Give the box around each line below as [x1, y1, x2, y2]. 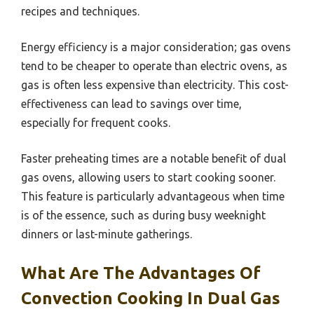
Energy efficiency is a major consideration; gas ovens [21, 40, 291, 53]
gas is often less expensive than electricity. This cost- [21, 78, 289, 91]
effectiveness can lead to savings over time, [21, 97, 242, 110]
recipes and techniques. [21, 4, 139, 18]
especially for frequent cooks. [21, 116, 170, 129]
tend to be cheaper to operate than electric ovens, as [21, 59, 287, 72]
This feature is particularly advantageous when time [21, 189, 285, 203]
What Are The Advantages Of [21, 263, 261, 282]
